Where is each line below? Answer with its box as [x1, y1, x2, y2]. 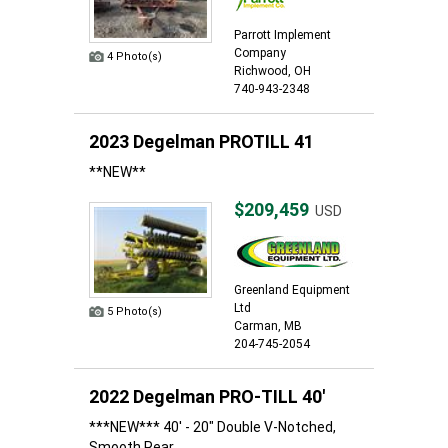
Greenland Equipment [234, 283, 350, 297]
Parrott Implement [234, 28, 331, 42]
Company [234, 46, 286, 60]
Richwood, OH [234, 64, 311, 78]
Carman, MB [234, 319, 302, 333]
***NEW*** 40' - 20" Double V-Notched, [89, 419, 336, 435]
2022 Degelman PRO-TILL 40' [89, 386, 325, 407]
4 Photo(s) [107, 50, 162, 63]
